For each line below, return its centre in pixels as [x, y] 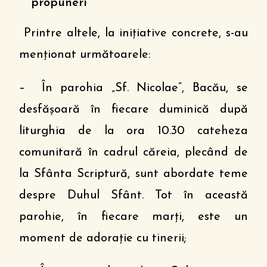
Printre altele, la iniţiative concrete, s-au [133, 33]
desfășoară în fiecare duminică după [133, 110]
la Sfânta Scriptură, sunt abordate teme [133, 174]
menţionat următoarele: [85, 55]
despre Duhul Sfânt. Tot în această [133, 195]
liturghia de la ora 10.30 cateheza [133, 131]
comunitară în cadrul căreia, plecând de [133, 153]
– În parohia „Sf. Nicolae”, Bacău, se [133, 88]
